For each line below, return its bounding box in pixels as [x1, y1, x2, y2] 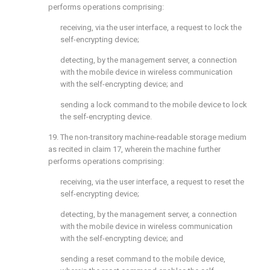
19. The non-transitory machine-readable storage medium [48, 133, 246, 142]
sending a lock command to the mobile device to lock [60, 100, 247, 109]
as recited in [48, 145, 92, 154]
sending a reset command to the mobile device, [60, 254, 225, 263]
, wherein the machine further [121, 145, 221, 154]
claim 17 [92, 145, 121, 154]
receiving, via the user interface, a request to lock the [60, 23, 242, 32]
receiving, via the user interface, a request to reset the [60, 177, 244, 186]
